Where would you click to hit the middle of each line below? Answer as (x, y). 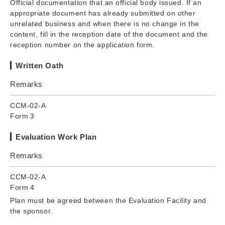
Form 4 (22, 187)
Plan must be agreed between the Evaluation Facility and (108, 200)
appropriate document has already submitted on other (103, 13)
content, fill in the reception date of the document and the (109, 34)
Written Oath (40, 65)
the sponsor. (31, 211)
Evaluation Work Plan (56, 137)
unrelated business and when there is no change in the (105, 23)
